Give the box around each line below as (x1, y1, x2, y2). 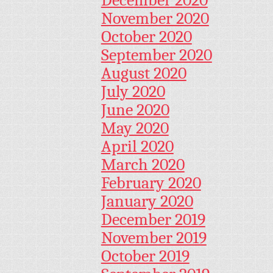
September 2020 (101, 45, 212, 65)
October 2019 (101, 246, 190, 266)
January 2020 (101, 191, 193, 211)
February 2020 (101, 173, 201, 193)
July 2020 (101, 82, 165, 102)
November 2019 (101, 228, 207, 248)
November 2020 (101, 9, 209, 29)
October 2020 (101, 27, 192, 47)
